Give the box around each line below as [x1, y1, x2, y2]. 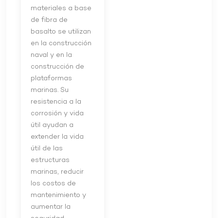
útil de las [31, 144, 63, 154]
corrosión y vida [31, 109, 84, 119]
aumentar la [31, 202, 71, 212]
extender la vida [31, 132, 84, 142]
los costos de [31, 179, 76, 189]
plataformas [31, 74, 73, 84]
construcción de [31, 62, 85, 72]
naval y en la [31, 51, 73, 60]
